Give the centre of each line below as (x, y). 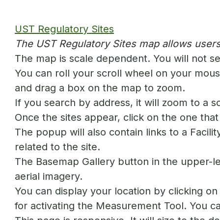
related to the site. (57, 147)
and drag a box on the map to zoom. (100, 88)
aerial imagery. (49, 176)
